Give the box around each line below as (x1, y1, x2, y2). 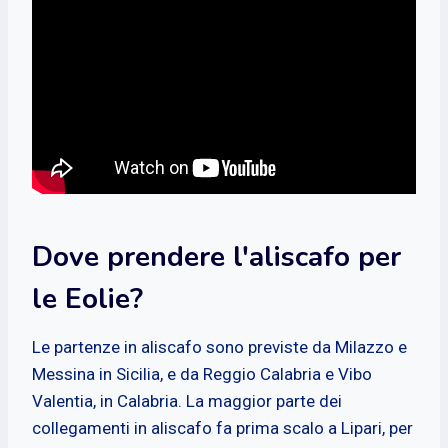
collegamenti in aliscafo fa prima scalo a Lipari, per (32, 417, 413, 438)
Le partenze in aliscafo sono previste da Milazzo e (32, 336, 407, 357)
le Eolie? (32, 279, 143, 318)
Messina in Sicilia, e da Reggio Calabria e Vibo (32, 363, 372, 384)
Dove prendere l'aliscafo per (32, 237, 401, 276)
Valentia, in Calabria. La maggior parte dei (32, 390, 342, 411)
